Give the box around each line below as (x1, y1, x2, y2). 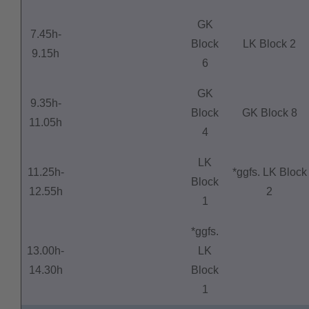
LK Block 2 (243, 38, 296, 50)
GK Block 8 (241, 107, 297, 119)
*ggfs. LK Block (232, 166, 307, 179)
